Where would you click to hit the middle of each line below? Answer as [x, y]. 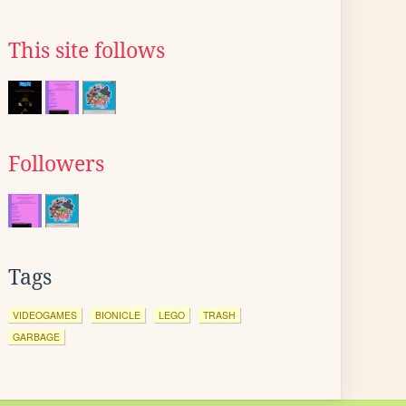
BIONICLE [118, 315]
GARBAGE [36, 337]
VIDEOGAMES [45, 315]
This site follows [87, 51]
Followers [56, 164]
